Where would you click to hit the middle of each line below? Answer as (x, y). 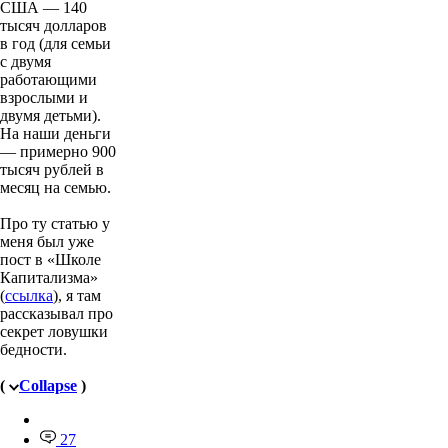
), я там (77, 296)
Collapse (48, 386)
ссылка (29, 296)
